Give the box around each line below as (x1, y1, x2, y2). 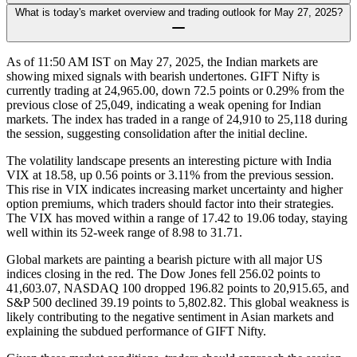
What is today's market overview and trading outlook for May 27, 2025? (14, 6, 343, 19)
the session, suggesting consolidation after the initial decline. (6, 127, 308, 141)
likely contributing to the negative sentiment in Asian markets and (6, 310, 334, 324)
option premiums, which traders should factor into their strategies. (6, 197, 334, 211)
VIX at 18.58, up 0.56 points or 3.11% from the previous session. (6, 168, 334, 182)
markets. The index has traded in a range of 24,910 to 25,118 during (6, 112, 347, 127)
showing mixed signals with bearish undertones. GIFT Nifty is (6, 69, 320, 84)
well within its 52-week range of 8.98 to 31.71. (6, 226, 242, 240)
